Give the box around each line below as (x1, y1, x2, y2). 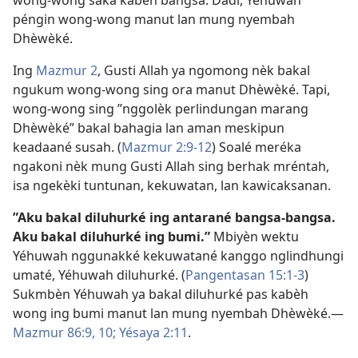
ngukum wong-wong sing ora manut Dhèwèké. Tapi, (13, 81, 330, 99)
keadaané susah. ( (13, 138, 121, 157)
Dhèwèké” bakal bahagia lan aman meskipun (13, 119, 284, 137)
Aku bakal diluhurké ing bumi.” (13, 228, 210, 246)
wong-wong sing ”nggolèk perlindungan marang (13, 100, 308, 118)
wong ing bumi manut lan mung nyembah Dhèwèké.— (13, 304, 344, 323)
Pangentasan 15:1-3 (185, 266, 304, 284)
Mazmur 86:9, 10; (13, 324, 116, 342)
